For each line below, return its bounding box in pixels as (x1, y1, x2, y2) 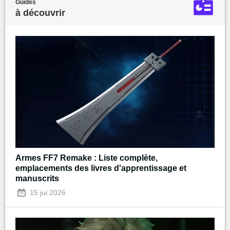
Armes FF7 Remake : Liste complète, (15, 153, 158, 162)
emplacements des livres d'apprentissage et (15, 163, 186, 172)
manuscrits (15, 174, 59, 183)
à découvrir (15, 7, 65, 18)
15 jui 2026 (28, 188, 66, 197)
